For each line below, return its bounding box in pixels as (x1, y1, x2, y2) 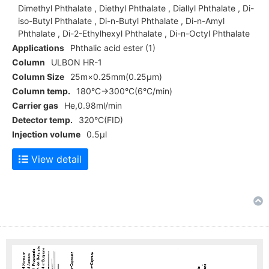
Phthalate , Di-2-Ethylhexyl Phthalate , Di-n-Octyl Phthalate (18, 28, 250, 39)
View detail (28, 153, 82, 166)
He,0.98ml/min (64, 100, 122, 111)
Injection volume (12, 129, 80, 140)
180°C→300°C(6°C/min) (76, 86, 172, 97)
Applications (12, 43, 64, 53)
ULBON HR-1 (51, 57, 102, 68)
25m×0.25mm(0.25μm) (70, 71, 162, 82)
